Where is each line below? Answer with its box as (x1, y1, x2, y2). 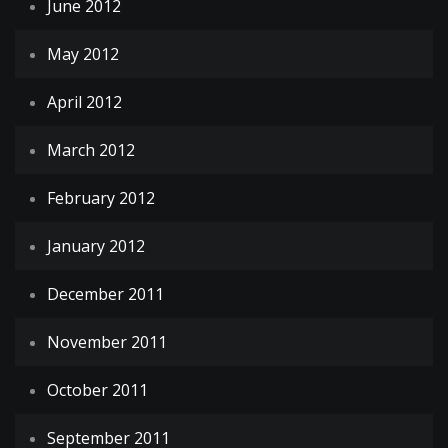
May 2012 (47, 43, 119, 66)
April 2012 (47, 91, 122, 114)
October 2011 (47, 379, 148, 402)
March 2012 (47, 139, 135, 162)
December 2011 (47, 283, 164, 306)
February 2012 (47, 187, 155, 210)
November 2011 (47, 331, 167, 354)
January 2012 (47, 235, 145, 258)
